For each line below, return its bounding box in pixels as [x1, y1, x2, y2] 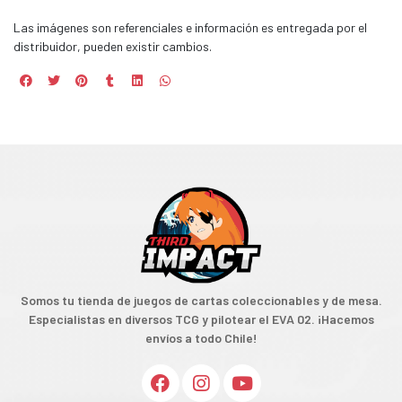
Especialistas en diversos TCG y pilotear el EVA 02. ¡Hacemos [28, 311, 374, 328]
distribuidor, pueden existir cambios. [13, 39, 212, 55]
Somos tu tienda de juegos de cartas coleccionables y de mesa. [20, 293, 382, 309]
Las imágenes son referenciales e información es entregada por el [13, 20, 367, 36]
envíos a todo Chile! [144, 330, 258, 346]
